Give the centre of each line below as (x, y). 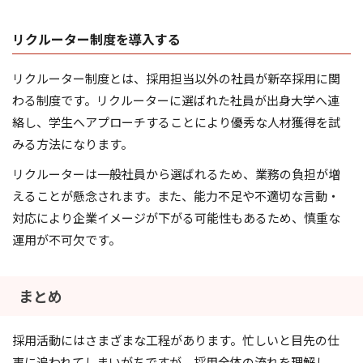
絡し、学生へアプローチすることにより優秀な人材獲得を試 (176, 122)
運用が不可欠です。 (66, 240)
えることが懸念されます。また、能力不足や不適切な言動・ (176, 196)
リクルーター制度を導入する (96, 39)
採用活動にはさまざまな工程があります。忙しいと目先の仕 (176, 340)
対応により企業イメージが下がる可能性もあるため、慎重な (176, 218)
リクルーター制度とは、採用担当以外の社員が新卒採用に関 (176, 79)
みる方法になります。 (73, 144)
